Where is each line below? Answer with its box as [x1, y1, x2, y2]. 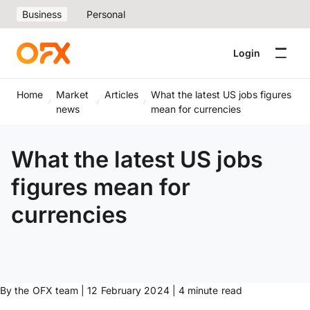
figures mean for [11, 173, 190, 201]
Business [22, 8, 62, 20]
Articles [104, 89, 138, 100]
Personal [86, 8, 125, 20]
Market [55, 89, 89, 100]
